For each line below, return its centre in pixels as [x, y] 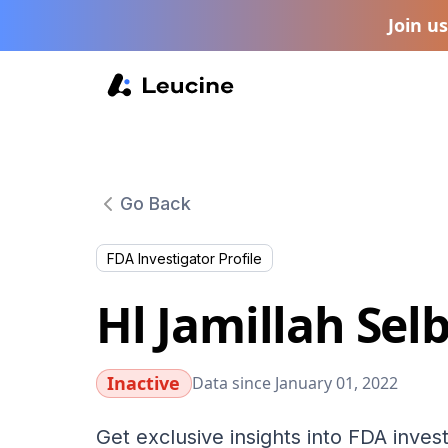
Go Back [155, 203]
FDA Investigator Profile [184, 258]
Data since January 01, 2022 [294, 382]
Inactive [144, 382]
